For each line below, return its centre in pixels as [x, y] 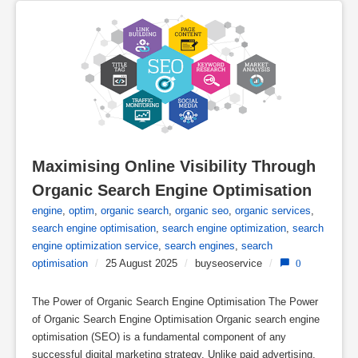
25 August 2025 [141, 263]
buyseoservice [229, 263]
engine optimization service [95, 245]
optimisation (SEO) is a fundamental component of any [159, 336]
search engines [200, 245]
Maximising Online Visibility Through [174, 166]
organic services [273, 210]
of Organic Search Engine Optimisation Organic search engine [176, 319]
